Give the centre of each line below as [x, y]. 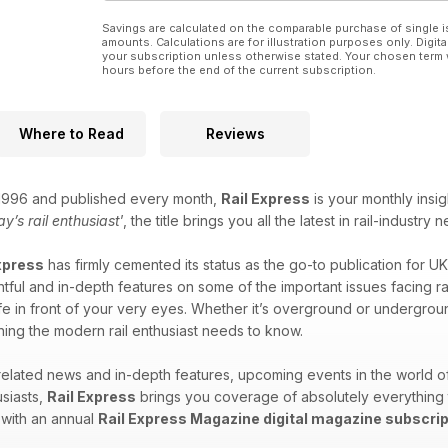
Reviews [235, 134]
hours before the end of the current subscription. [239, 70]
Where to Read [71, 134]
